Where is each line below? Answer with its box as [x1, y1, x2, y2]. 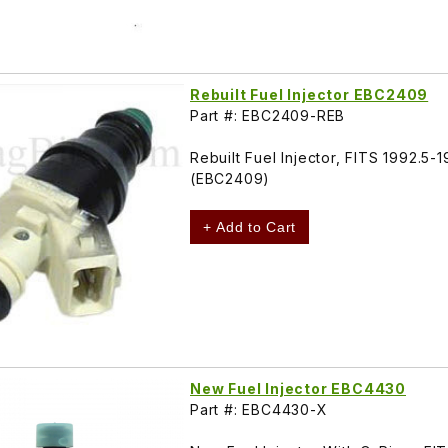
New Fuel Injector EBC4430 [190, 379, 406, 397]
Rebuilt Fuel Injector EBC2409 [190, 86, 429, 104]
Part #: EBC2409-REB [190, 107, 346, 125]
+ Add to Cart [203, 219, 297, 236]
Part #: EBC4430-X [190, 400, 328, 418]
